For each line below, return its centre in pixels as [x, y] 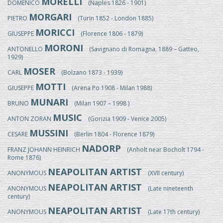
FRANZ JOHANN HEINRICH [45, 150]
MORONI [64, 48]
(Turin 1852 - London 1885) [112, 18]
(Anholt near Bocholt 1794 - [163, 150]
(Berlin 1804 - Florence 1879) [111, 134]
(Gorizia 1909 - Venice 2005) [124, 119]
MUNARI [49, 102]
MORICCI [55, 32]
